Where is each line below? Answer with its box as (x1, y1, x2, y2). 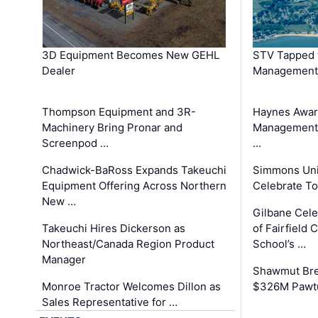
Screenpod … (42, 136, 109, 150)
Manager (42, 252, 87, 266)
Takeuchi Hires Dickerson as (42, 221, 186, 235)
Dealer (42, 63, 76, 77)
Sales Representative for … (42, 295, 178, 309)
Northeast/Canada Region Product (42, 236, 215, 251)
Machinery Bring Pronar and (42, 120, 183, 134)
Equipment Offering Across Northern (42, 178, 227, 192)
